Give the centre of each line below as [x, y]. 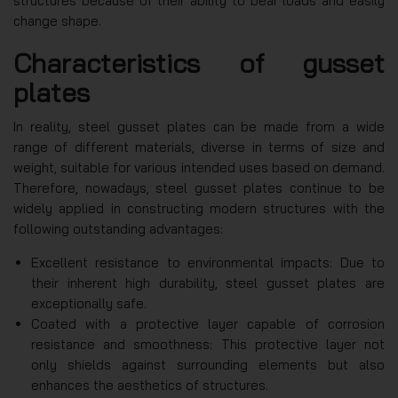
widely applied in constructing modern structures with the [199, 208]
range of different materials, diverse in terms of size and [199, 147]
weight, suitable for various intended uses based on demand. [199, 167]
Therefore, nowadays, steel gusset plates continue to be [199, 187]
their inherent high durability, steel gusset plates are [208, 283]
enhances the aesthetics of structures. [150, 385]
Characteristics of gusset [199, 63]
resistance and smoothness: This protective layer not [208, 344]
